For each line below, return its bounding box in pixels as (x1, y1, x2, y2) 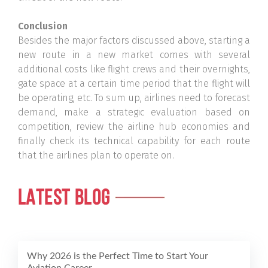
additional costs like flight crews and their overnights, (18, 63, 250, 75)
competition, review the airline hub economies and (18, 121, 250, 133)
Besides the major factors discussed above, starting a (18, 35, 250, 47)
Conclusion (18, 20, 68, 32)
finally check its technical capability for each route (18, 135, 250, 147)
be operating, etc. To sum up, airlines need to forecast (18, 92, 250, 104)
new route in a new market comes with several (18, 49, 250, 61)
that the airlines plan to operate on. (18, 150, 174, 162)
